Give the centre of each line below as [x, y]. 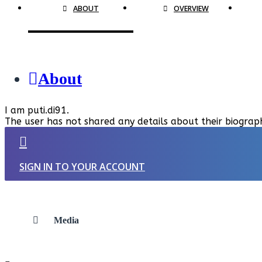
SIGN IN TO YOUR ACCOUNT [82, 167]
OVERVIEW [191, 9]
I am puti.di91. [37, 111]
